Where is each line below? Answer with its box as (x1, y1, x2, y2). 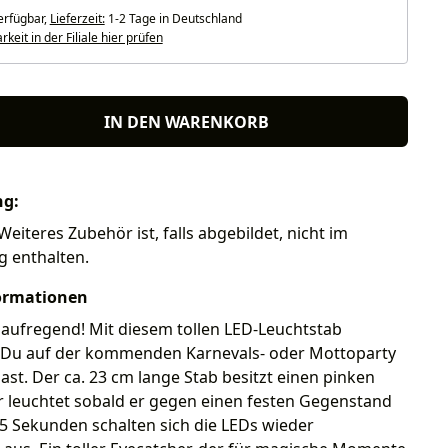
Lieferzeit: (49, 10, 105, 27)
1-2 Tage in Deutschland (104, 10, 242, 27)
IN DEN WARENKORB (104, 110, 270, 133)
